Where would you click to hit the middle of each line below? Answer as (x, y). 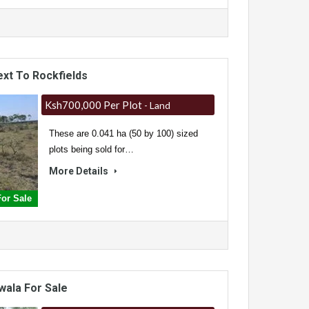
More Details (79, 171)
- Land (156, 106)
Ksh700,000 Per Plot (93, 105)
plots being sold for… (91, 150)
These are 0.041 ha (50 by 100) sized (123, 134)
